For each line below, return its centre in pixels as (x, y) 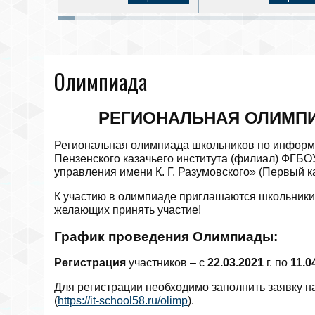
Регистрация (90, 263)
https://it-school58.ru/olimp (123, 301)
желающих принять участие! (128, 210)
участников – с (167, 263)
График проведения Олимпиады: (166, 236)
